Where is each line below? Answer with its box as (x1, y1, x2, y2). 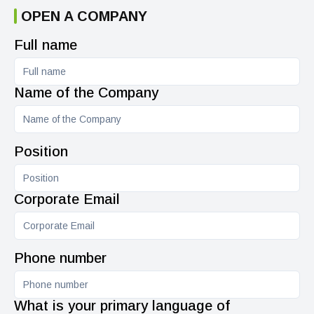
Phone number (14, 250, 107, 266)
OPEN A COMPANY (21, 8, 147, 24)
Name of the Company (14, 85, 158, 100)
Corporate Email (14, 191, 120, 207)
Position (14, 144, 68, 159)
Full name (14, 37, 77, 53)
